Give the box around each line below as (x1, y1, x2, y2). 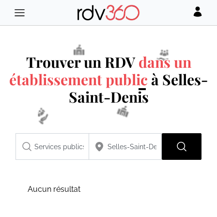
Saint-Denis (68, 87, 149, 107)
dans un (138, 52, 191, 72)
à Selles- (148, 70, 208, 89)
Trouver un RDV (26, 52, 139, 72)
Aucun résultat (28, 185, 80, 194)
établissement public (9, 70, 148, 89)
